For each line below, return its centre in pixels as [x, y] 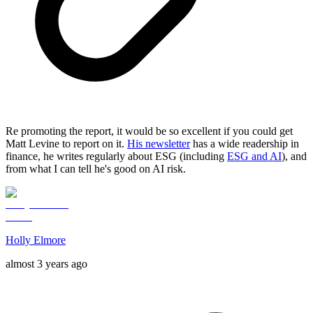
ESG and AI [254, 156]
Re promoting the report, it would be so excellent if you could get [149, 131]
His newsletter [159, 144]
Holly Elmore [36, 240]
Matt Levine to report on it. [66, 144]
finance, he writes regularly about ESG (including [116, 156]
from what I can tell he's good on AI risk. [96, 169]
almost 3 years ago [46, 264]
